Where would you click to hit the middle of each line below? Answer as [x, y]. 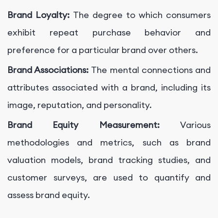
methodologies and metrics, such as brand [109, 143]
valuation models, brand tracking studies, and [109, 160]
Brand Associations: [49, 70]
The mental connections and [151, 70]
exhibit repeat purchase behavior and [109, 33]
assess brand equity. [49, 195]
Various [195, 125]
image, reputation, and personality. [80, 105]
